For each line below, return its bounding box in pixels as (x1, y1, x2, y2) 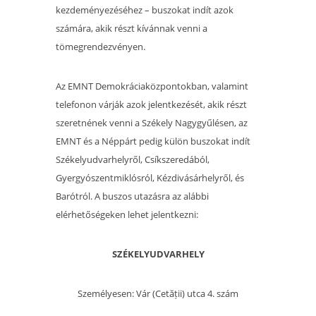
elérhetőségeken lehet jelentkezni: (56, 208, 198, 221)
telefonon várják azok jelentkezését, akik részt (56, 98, 247, 111)
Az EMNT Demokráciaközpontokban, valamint (56, 80, 248, 93)
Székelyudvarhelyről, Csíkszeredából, (56, 153, 209, 166)
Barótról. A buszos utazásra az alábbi (56, 190, 209, 203)
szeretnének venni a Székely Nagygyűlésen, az (56, 116, 248, 130)
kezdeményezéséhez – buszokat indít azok (56, 4, 233, 17)
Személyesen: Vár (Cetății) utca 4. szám (78, 287, 238, 300)
